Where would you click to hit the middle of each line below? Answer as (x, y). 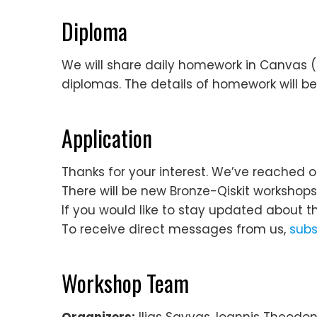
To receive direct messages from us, (175, 229)
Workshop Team (125, 282)
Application (107, 137)
